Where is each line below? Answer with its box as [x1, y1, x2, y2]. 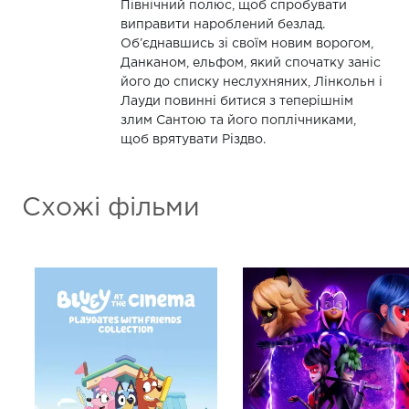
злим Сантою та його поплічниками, [120, 114, 356, 126]
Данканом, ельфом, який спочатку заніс [120, 57, 381, 68]
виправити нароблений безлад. [120, 18, 325, 30]
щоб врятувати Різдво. [120, 133, 266, 145]
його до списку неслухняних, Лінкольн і [120, 76, 383, 88]
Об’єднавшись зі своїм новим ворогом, [120, 37, 373, 49]
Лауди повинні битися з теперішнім [120, 95, 353, 107]
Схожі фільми [22, 196, 200, 219]
